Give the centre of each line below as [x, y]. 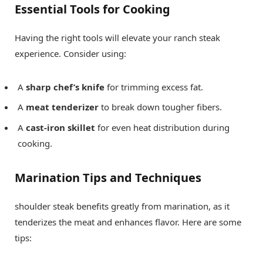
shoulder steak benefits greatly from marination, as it [122, 206]
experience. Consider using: [70, 53]
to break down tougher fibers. [160, 107]
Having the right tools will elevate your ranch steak [117, 37]
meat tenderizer [62, 107]
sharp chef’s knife [65, 87]
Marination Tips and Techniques [108, 177]
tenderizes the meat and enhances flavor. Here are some [128, 222]
